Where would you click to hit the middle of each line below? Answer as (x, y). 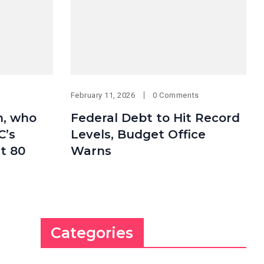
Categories (92, 232)
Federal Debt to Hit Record (155, 118)
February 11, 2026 (103, 95)
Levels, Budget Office (138, 134)
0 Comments (176, 95)
